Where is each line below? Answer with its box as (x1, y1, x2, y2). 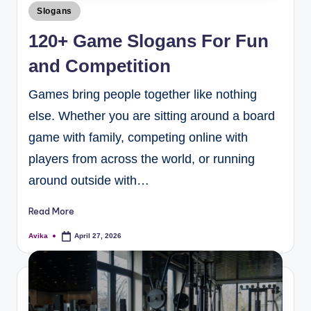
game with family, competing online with (28, 130, 248, 144)
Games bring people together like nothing (28, 87, 257, 101)
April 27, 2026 (74, 232, 122, 240)
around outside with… (28, 173, 149, 187)
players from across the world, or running (28, 151, 255, 166)
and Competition (28, 55, 171, 76)
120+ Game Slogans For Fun (28, 30, 269, 51)
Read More (28, 205, 74, 217)
